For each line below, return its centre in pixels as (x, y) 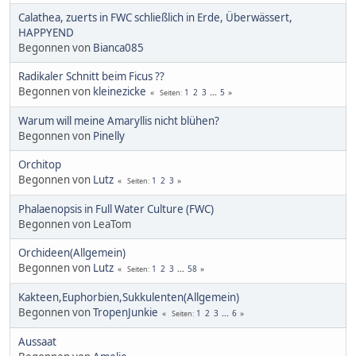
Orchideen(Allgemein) (72, 252)
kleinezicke (120, 91)
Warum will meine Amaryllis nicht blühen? (119, 120)
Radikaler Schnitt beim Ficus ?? (91, 76)
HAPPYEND (46, 32)
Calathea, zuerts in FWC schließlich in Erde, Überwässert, (155, 17)
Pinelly (109, 135)
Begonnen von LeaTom (75, 224)
